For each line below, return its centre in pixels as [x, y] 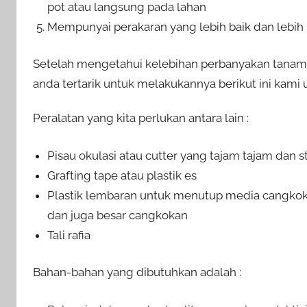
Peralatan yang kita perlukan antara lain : [141, 118]
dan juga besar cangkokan [118, 215]
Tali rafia [69, 235]
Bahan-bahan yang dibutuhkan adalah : [137, 272]
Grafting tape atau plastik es [122, 175]
